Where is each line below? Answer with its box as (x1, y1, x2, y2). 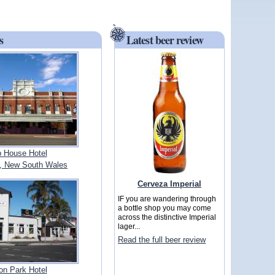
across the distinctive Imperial (118, 213, 217, 222)
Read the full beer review (118, 235, 206, 245)
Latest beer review (126, 32, 203, 48)
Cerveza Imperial (137, 179, 201, 188)
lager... (118, 222, 141, 231)
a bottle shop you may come (118, 204, 212, 212)
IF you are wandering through (118, 195, 217, 203)
